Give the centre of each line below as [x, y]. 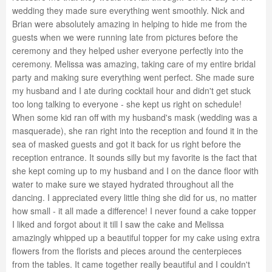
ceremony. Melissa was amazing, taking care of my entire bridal [134, 64]
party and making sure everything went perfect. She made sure [133, 77]
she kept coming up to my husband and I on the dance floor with [135, 171]
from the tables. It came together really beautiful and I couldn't [131, 264]
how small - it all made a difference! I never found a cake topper [134, 211]
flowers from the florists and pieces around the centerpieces [127, 251]
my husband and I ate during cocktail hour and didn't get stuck [131, 90]
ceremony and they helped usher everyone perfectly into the [128, 50]
